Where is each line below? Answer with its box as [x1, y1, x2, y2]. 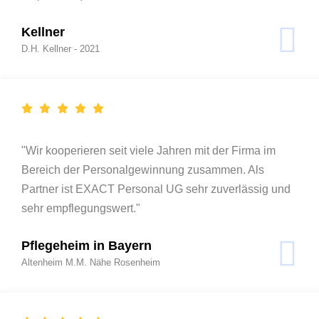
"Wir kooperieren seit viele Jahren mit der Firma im [21, 144, 276, 157]
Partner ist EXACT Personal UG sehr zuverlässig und [21, 182, 291, 195]
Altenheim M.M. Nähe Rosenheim [21, 256, 160, 268]
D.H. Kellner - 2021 [21, 43, 100, 54]
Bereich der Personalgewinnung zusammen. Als [21, 163, 264, 176]
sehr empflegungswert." [21, 202, 140, 214]
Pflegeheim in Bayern [21, 238, 152, 253]
